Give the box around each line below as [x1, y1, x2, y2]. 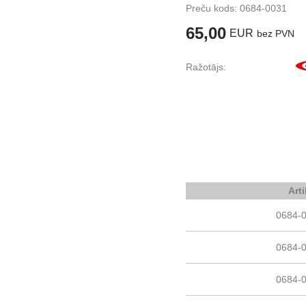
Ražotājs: [186, 61, 226, 72]
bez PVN [257, 28, 294, 39]
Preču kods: [186, 3, 240, 14]
